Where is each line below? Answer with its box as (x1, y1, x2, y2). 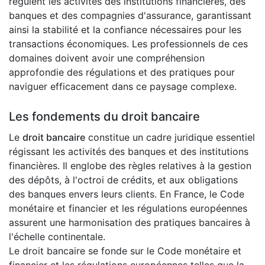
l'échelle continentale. (9, 231, 105, 243)
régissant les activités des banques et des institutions (9, 146, 248, 158)
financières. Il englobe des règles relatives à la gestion (9, 160, 251, 172)
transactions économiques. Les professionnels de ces (9, 38, 248, 50)
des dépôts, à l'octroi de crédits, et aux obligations (9, 174, 238, 186)
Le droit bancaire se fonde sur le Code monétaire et (9, 245, 241, 257)
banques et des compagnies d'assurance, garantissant (9, 9, 251, 22)
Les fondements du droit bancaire (9, 109, 200, 124)
